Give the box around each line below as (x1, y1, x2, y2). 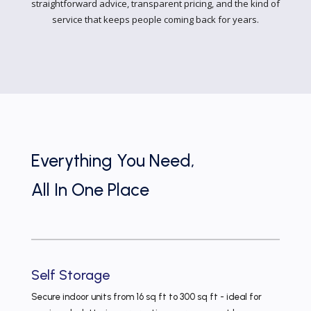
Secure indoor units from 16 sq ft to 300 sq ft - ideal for (31, 292, 262, 302)
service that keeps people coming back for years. (51, 13, 259, 26)
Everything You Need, (31, 150, 194, 171)
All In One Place (31, 179, 149, 200)
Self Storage (31, 267, 110, 283)
